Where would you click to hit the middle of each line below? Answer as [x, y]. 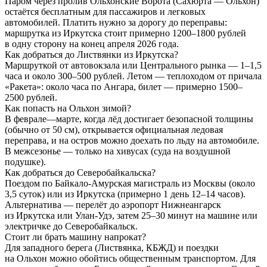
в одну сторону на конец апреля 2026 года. [92, 44]
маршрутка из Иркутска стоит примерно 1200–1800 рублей [125, 33]
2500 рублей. [31, 97]
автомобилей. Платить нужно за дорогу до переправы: [116, 22]
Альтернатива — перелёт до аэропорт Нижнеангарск [113, 204]
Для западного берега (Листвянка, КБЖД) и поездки [112, 247]
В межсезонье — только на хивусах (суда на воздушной [118, 151]
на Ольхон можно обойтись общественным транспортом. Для [130, 258]
